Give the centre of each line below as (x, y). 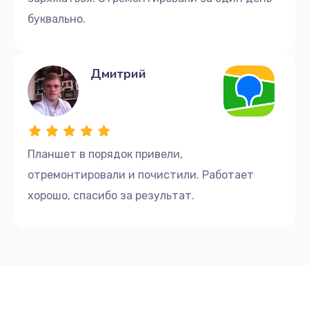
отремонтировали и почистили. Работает (141, 175)
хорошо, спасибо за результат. (111, 195)
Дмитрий (118, 73)
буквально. (57, 19)
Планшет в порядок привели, (105, 154)
